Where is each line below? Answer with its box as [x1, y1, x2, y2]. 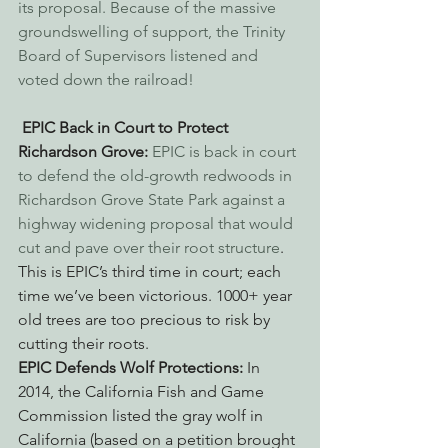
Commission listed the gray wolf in [18, 406, 267, 425]
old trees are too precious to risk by [18, 310, 274, 329]
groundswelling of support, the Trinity [18, 22, 289, 41]
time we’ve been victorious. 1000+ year [18, 286, 296, 305]
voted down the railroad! [18, 70, 194, 89]
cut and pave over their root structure [18, 238, 280, 257]
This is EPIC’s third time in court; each [18, 262, 285, 281]
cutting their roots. [18, 334, 149, 353]
